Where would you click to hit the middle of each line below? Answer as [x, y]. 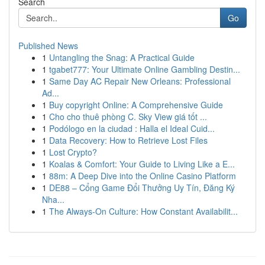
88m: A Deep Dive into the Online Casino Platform [143, 176]
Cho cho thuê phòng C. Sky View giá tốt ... [128, 117]
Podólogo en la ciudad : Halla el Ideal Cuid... [132, 128]
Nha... [53, 199]
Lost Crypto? [73, 152]
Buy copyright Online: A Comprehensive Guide [136, 105]
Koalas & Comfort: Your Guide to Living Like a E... [142, 164]
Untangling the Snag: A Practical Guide [122, 57]
